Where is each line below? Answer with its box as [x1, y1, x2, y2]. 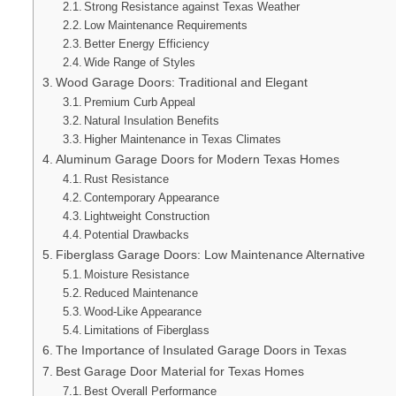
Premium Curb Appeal [84, 95, 196, 109]
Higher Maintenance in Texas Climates [84, 132, 282, 146]
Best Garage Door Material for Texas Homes [55, 363, 304, 378]
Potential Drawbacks [84, 227, 190, 241]
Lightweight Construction [84, 209, 210, 223]
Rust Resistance [84, 171, 170, 186]
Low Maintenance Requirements [84, 18, 248, 32]
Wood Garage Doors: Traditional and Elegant [55, 74, 308, 89]
